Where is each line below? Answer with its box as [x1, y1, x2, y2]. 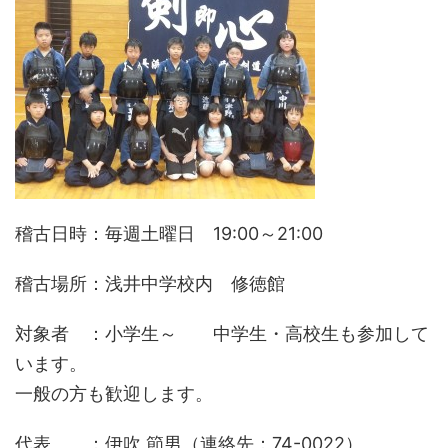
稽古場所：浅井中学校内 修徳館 [15, 273, 285, 294]
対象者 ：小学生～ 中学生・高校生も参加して [15, 323, 429, 344]
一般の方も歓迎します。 [15, 383, 213, 404]
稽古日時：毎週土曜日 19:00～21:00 [15, 223, 323, 244]
